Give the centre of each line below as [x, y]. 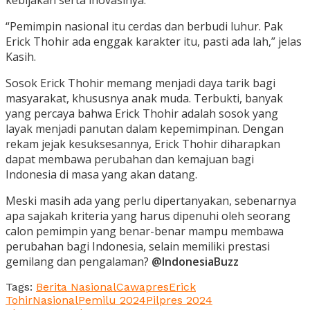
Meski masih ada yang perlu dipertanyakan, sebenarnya [151, 201]
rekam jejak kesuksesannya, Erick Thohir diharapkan [143, 144]
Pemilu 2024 [112, 300]
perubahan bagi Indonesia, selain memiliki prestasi [138, 247]
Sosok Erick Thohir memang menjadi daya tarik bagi [140, 83]
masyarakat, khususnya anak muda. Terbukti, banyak [144, 99]
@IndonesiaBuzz [195, 262]
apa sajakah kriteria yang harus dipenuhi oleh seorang [148, 216]
